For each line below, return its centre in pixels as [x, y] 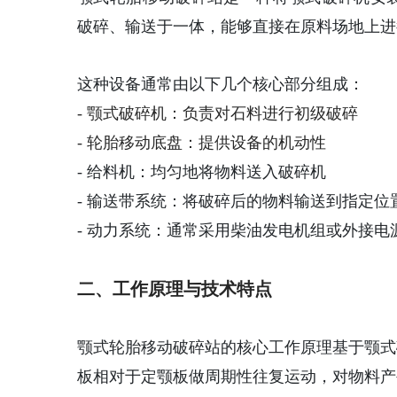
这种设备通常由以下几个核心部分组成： [221, 84]
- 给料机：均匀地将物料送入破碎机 [202, 172]
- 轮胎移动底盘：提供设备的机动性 [202, 143]
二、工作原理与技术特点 [175, 289]
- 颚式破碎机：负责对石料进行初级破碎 [218, 113]
